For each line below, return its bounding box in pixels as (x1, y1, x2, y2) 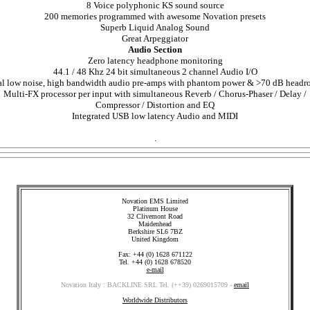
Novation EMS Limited (122, 197, 188, 205)
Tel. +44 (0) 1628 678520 (119, 258, 191, 266)
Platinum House (132, 205, 178, 212)
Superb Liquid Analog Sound (100, 22, 210, 33)
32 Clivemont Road (127, 212, 183, 220)
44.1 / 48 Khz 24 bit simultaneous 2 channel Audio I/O (53, 66, 257, 77)
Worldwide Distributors (122, 296, 188, 304)
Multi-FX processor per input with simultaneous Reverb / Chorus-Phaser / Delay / (3, 89, 307, 99)
